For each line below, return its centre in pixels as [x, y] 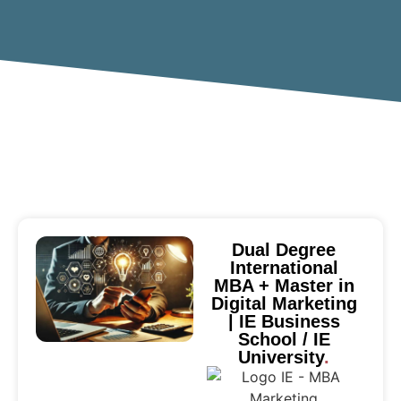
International [284, 267]
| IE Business [284, 321]
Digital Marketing [284, 303]
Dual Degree [284, 249]
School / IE [284, 339]
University [282, 357]
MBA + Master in [284, 285]
